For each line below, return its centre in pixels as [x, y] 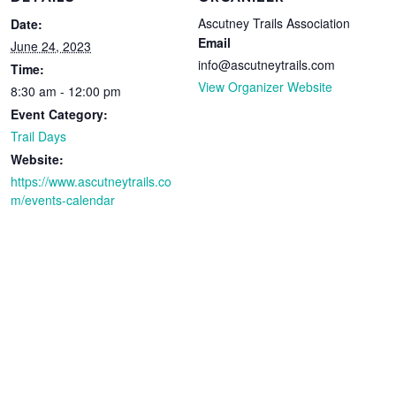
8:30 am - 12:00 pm [66, 91]
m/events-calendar [63, 199]
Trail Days [39, 136]
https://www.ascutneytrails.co [91, 181]
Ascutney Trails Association [274, 23]
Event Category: [60, 114]
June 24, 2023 [51, 46]
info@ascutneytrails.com [267, 64]
